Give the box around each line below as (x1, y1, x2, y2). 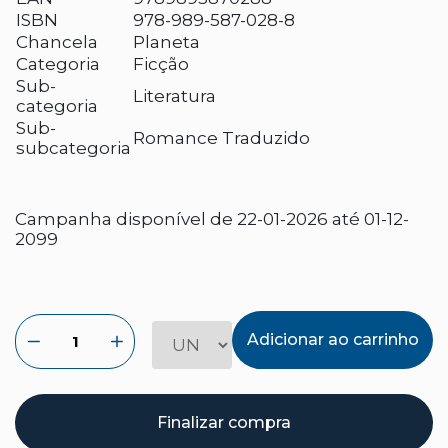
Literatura (133, 86, 216, 106)
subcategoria (16, 138, 131, 158)
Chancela (16, 32, 98, 52)
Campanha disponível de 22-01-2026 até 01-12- (15, 209, 409, 229)
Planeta (133, 32, 200, 52)
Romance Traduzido (133, 128, 310, 148)
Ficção (133, 54, 189, 74)
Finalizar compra (157, 413, 291, 432)
